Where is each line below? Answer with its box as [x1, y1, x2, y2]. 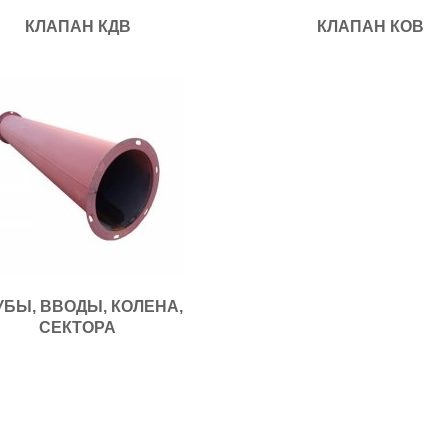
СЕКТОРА [39, 319, 117, 336]
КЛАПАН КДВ [24, 18, 131, 35]
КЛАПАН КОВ [316, 18, 424, 35]
